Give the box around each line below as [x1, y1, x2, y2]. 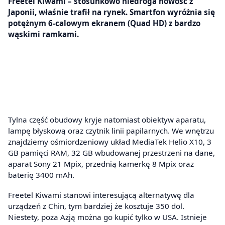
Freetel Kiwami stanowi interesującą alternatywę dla [8, 189, 194, 200]
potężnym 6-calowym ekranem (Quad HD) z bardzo [8, 18, 200, 28]
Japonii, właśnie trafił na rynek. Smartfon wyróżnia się [8, 7, 215, 17]
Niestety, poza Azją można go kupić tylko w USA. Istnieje [8, 211, 207, 222]
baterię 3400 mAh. [8, 170, 74, 180]
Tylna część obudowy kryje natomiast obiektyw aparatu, [8, 115, 206, 125]
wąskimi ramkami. [8, 29, 79, 39]
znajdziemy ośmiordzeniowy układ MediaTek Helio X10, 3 [8, 137, 211, 147]
